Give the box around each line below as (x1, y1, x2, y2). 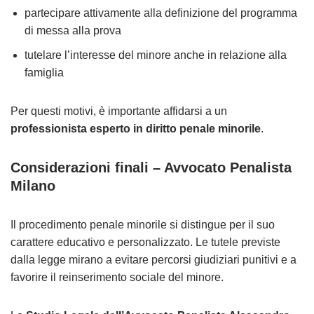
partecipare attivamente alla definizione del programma (25, 7, 297, 19)
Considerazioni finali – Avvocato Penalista (11, 160, 292, 175)
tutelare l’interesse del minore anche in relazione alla (25, 49, 287, 61)
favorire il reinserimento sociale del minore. (11, 271, 224, 283)
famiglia (25, 67, 64, 78)
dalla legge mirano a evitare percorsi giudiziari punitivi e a (11, 254, 296, 266)
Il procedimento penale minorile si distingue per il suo (11, 219, 275, 231)
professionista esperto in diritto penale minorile (11, 123, 261, 135)
